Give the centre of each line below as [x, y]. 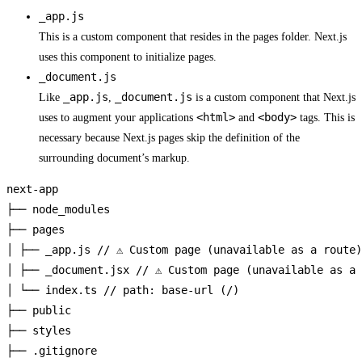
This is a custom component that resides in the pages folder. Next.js [193, 37]
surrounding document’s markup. [114, 158]
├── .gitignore [52, 351]
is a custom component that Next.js [274, 98]
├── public [39, 311]
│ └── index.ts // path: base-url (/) [123, 290]
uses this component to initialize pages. [128, 57]
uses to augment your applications [118, 118]
